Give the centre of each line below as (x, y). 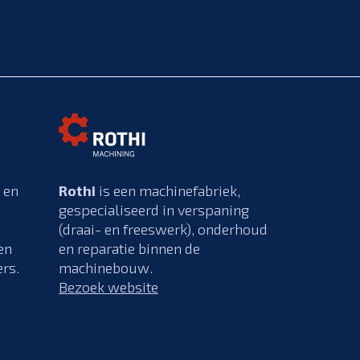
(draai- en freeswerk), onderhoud (163, 229)
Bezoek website (108, 286)
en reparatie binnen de (129, 248)
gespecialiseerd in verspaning (154, 209)
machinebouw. (106, 267)
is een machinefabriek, (168, 190)
